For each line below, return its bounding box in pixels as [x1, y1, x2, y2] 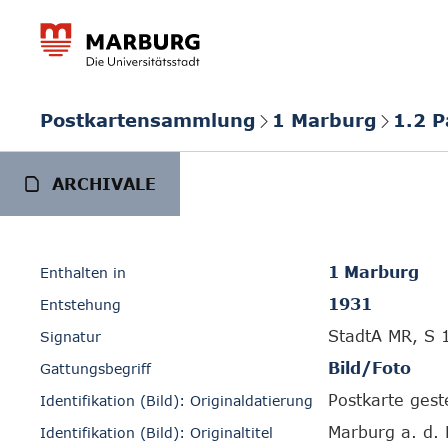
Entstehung [40, 296, 121, 313]
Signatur [40, 328, 101, 345]
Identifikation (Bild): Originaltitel [40, 424, 273, 441]
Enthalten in [40, 264, 126, 281]
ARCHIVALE [52, 175, 156, 193]
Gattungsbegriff [40, 360, 151, 377]
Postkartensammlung [40, 108, 256, 131]
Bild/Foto [328, 359, 411, 377]
